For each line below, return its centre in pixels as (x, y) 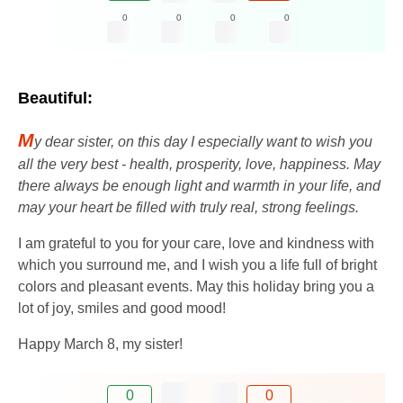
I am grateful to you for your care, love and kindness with (196, 244)
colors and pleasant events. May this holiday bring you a (196, 287)
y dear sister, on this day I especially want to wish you (203, 142)
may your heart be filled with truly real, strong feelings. (188, 208)
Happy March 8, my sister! (100, 345)
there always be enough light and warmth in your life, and (199, 186)
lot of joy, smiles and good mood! (122, 309)
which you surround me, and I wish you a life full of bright (197, 265)
